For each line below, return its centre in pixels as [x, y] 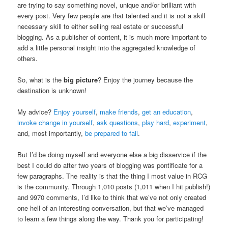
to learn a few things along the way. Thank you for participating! [111, 219]
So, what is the [41, 79]
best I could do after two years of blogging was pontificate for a [110, 165]
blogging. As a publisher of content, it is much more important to [112, 37]
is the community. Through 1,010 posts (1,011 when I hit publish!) [114, 187]
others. [28, 58]
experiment [190, 123]
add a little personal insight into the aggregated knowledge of [107, 47]
